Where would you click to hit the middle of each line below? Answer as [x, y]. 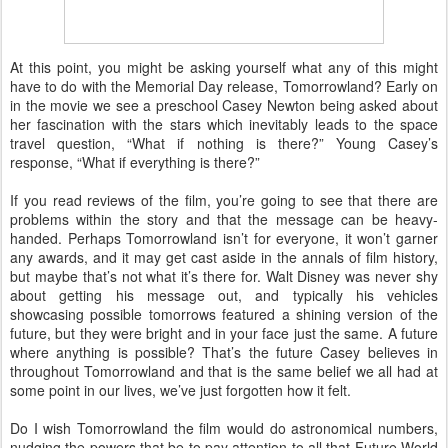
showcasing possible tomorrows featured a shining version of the [224, 314]
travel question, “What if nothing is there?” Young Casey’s [224, 143]
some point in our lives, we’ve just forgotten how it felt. [180, 390]
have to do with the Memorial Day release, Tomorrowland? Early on [224, 86]
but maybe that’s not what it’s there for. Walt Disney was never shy [224, 276]
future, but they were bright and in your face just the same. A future [224, 333]
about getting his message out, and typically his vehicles [224, 295]
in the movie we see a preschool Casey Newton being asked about [224, 105]
